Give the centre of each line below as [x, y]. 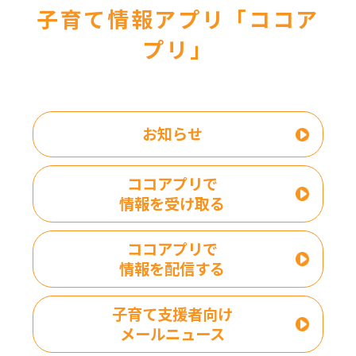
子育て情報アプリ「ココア [178, 19]
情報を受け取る [172, 203]
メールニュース [172, 333]
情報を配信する [172, 268]
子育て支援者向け [172, 313]
